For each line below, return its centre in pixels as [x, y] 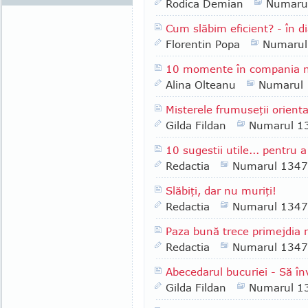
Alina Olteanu [201, 85]
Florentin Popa [203, 44]
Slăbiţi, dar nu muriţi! [221, 190]
